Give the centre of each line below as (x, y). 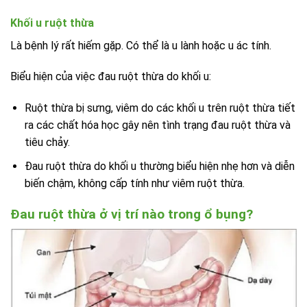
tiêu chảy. (47, 143)
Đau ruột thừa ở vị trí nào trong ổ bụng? (132, 214)
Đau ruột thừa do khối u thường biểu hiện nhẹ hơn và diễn (159, 166)
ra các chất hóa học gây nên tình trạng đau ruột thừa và (157, 125)
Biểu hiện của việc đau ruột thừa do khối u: (112, 77)
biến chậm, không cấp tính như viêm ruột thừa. (134, 183)
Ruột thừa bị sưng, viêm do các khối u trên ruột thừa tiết (160, 108)
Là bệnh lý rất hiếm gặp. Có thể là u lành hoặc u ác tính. (141, 45)
